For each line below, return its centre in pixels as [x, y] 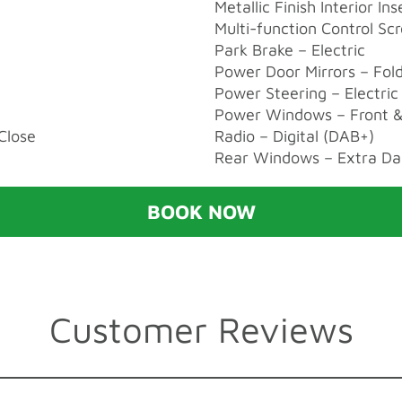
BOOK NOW [201, 211]
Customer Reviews [201, 328]
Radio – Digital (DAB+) [294, 135]
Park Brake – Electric [290, 49]
